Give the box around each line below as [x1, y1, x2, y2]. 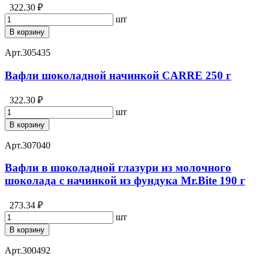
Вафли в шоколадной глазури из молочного [5, 161, 231, 174]
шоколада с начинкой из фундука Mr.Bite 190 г [5, 174, 245, 187]
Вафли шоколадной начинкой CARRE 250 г [5, 69, 231, 82]
